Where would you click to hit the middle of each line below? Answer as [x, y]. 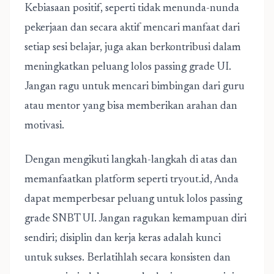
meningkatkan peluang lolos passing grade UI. [128, 67]
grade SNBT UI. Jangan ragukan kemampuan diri [135, 219]
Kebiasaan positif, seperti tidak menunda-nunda [132, 9]
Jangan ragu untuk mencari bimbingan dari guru [135, 87]
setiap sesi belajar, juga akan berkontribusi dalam [133, 48]
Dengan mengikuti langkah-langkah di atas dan [131, 160]
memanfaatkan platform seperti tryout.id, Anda [131, 180]
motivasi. [44, 126]
